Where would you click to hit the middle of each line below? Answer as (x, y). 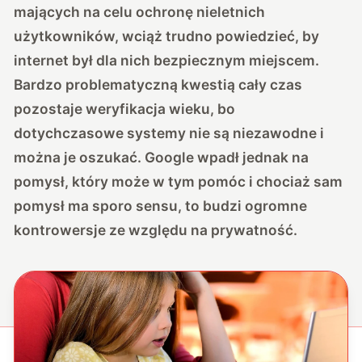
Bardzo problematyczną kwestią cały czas (158, 84)
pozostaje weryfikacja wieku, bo (125, 108)
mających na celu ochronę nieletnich (140, 11)
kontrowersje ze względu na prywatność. (156, 229)
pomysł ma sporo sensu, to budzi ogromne (161, 205)
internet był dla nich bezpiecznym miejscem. (167, 60)
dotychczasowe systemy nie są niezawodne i (169, 133)
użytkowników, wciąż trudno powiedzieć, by (167, 36)
